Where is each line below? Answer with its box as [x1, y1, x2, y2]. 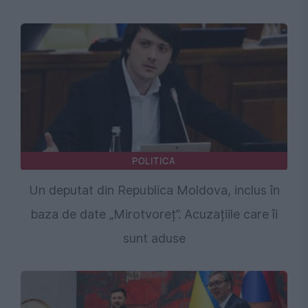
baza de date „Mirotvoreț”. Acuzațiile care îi [30, 207, 278, 222]
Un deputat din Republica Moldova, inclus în [28, 183, 280, 198]
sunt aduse [122, 231, 186, 246]
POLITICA [131, 155, 177, 168]
